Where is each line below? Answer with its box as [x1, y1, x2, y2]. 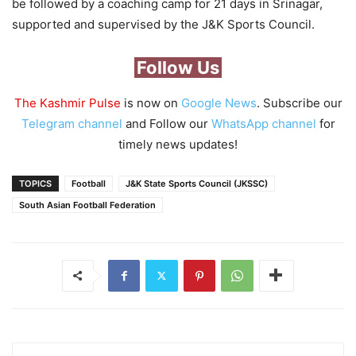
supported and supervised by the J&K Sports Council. [12, 16, 315, 32]
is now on [120, 95, 181, 110]
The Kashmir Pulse [14, 95, 121, 110]
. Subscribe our [256, 95, 342, 110]
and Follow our [122, 115, 211, 131]
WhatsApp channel [211, 115, 316, 131]
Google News [180, 95, 257, 110]
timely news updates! [118, 136, 238, 152]
